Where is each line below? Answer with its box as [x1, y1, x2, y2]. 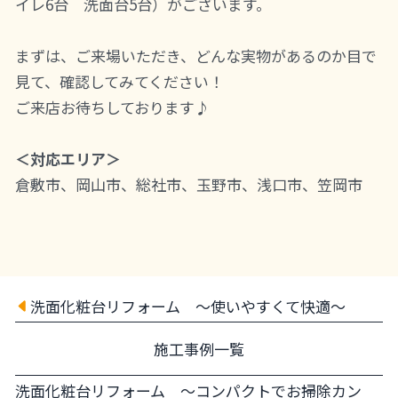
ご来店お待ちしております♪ [15, 96, 210, 119]
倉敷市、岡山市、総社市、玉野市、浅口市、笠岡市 [15, 173, 362, 196]
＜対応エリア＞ [15, 147, 121, 171]
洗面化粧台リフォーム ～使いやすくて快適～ [30, 294, 346, 317]
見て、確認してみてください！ [15, 70, 224, 93]
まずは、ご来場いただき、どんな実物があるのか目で [15, 44, 377, 68]
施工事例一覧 [154, 337, 244, 360]
